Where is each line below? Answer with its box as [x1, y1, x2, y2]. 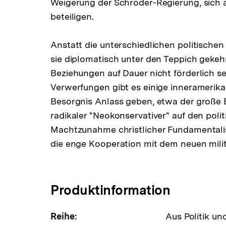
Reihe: [50, 210, 77, 221]
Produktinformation [50, 182, 170, 198]
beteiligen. [50, 11, 94, 22]
